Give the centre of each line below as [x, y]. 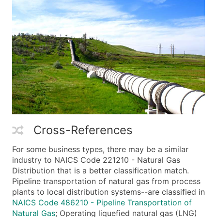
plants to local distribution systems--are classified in [108, 192]
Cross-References [83, 130]
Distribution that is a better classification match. [101, 170]
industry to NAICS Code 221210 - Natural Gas [96, 160]
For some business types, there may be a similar [100, 149]
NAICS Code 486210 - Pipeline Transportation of [102, 202]
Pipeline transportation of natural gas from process [106, 181]
